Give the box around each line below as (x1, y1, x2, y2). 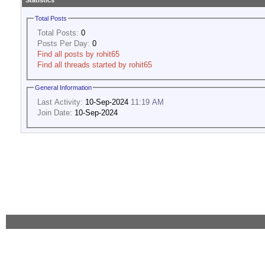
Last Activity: (37, 97, 83, 106)
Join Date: (37, 108, 72, 117)
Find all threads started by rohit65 (37, 60, 152, 69)
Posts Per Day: (37, 38, 90, 48)
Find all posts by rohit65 (37, 49, 119, 59)
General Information (35, 84, 92, 92)
